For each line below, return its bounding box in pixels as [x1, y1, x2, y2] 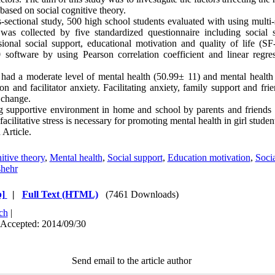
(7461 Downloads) [105, 189, 179, 199]
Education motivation [167, 152, 250, 163]
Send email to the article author [71, 255, 192, 266]
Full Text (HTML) [21, 189, 98, 199]
